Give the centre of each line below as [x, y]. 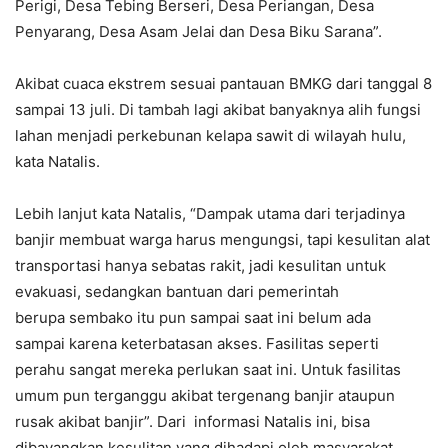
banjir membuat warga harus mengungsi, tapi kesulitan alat [222, 239]
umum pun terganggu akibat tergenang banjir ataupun [205, 395]
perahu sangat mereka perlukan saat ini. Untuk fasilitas [208, 369]
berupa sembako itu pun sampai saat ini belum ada [193, 317]
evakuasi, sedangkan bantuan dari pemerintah [177, 291]
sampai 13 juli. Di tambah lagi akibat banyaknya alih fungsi [218, 109]
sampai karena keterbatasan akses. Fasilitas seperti [197, 343]
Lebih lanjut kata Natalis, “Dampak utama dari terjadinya [210, 213]
